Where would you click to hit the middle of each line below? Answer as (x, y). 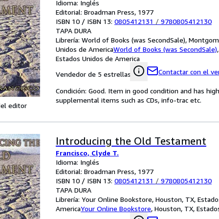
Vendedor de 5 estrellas (93, 74)
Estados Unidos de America (98, 58)
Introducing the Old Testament (131, 141)
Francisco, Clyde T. (87, 153)
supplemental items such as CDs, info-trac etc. (129, 100)
